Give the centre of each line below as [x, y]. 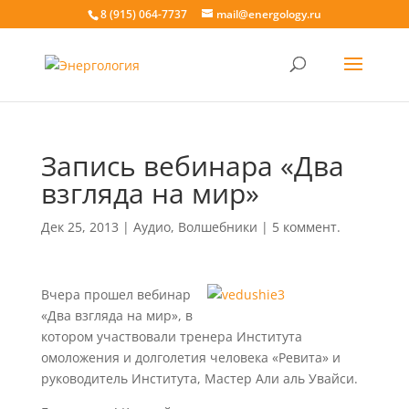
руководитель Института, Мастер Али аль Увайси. [199, 378]
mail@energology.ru [268, 14]
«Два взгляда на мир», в [116, 315]
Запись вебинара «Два [192, 166]
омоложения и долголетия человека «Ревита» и [190, 357]
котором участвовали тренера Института [171, 336]
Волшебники [217, 227]
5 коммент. [306, 227]
